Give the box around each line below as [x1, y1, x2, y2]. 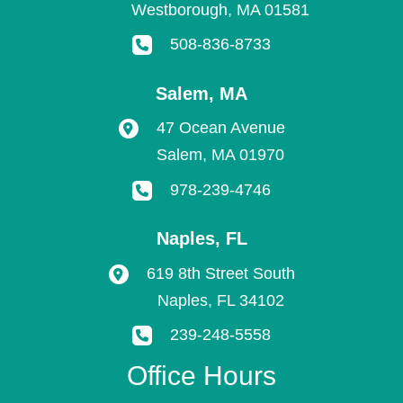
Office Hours [127, 361, 276, 390]
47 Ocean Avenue [156, 119, 285, 137]
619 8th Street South [146, 264, 295, 282]
